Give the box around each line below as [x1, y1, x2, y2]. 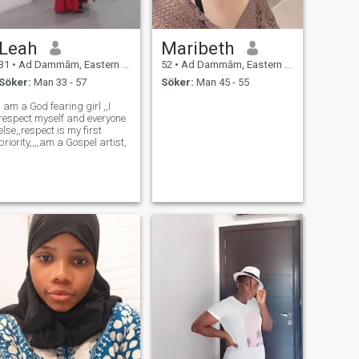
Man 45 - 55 [193, 76, 249, 89]
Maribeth [160, 37, 235, 58]
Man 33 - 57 [30, 76, 87, 89]
